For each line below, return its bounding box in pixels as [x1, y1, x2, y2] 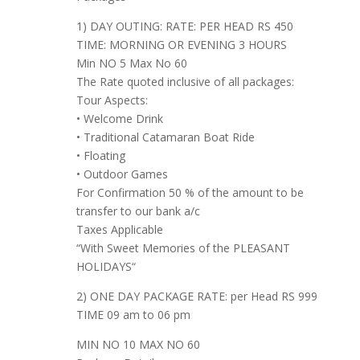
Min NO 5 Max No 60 [76, 55, 187, 72]
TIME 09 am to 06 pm [76, 307, 190, 323]
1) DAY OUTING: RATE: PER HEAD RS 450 [76, 18, 293, 35]
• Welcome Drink [76, 111, 163, 127]
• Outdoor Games [76, 166, 168, 182]
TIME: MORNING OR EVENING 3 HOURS [76, 37, 287, 53]
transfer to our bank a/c [76, 203, 200, 219]
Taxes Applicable [76, 222, 163, 238]
